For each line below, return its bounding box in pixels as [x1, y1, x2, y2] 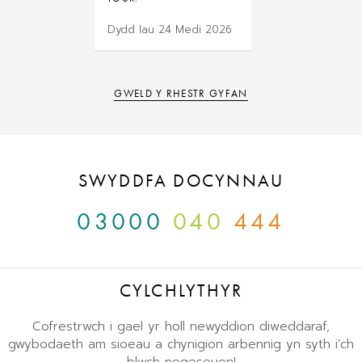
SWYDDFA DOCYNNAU [78, 169, 284, 193]
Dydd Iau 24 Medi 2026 [107, 22, 232, 38]
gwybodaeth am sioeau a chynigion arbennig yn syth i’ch [8, 335, 354, 353]
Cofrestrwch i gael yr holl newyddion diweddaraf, [32, 317, 330, 335]
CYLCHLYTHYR [119, 279, 243, 303]
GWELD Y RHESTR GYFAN [114, 86, 248, 101]
